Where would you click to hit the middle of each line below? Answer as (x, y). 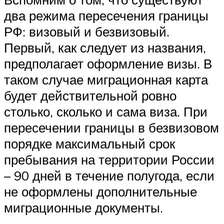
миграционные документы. (83, 208)
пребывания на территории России (109, 160)
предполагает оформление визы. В (108, 64)
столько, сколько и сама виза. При (106, 112)
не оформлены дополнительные (100, 192)
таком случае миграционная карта (106, 80)
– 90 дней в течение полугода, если (109, 176)
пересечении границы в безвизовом (111, 128)
